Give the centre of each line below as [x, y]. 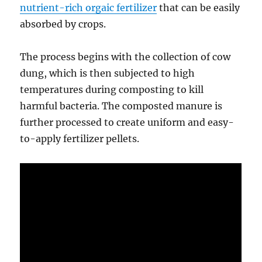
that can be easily [199, 8]
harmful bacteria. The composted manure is [121, 106]
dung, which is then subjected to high [108, 73]
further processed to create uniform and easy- [127, 123]
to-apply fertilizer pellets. [80, 139]
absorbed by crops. [63, 24]
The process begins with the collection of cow [125, 57]
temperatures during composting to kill [112, 90]
